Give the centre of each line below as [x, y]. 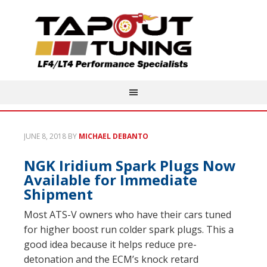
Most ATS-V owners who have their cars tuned [128, 215]
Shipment [58, 194]
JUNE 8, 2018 [45, 136]
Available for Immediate [111, 180]
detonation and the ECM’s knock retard [111, 259]
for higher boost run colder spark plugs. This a [129, 229]
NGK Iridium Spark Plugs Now [130, 165]
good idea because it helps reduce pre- [110, 244]
